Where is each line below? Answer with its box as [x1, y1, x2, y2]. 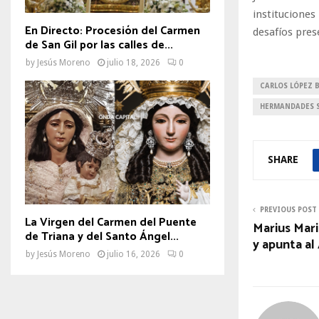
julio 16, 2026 [107, 249, 160, 259]
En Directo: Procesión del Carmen [25, 21, 200, 41]
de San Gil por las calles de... [25, 36, 173, 56]
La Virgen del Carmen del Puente [25, 212, 197, 232]
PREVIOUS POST [260, 205, 317, 214]
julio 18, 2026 [107, 58, 160, 68]
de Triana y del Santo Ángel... [25, 226, 179, 246]
